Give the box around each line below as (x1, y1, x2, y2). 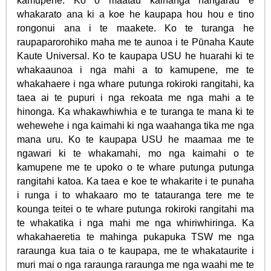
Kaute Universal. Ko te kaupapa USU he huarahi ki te (17, 50, 254, 61)
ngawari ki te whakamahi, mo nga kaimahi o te (17, 148, 254, 158)
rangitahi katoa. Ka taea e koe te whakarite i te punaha (17, 175, 254, 186)
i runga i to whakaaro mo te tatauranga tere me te (17, 189, 254, 200)
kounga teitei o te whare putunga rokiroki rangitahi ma (17, 203, 254, 214)
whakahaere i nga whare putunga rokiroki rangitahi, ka (17, 78, 254, 89)
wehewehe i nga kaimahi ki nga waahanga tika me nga (17, 120, 254, 131)
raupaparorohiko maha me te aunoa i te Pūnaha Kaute (17, 36, 254, 47)
